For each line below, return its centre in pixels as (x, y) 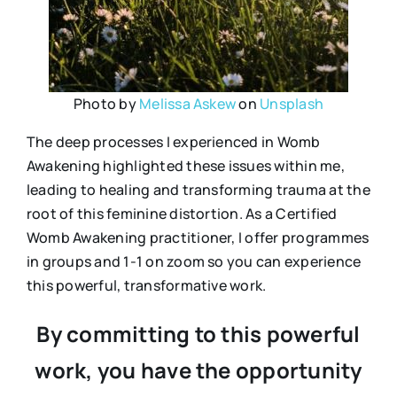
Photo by (106, 103)
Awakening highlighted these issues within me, (185, 165)
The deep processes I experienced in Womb (173, 141)
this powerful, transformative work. (146, 285)
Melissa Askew (188, 103)
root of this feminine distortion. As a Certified (182, 213)
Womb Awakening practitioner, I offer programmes (198, 237)
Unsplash (292, 103)
